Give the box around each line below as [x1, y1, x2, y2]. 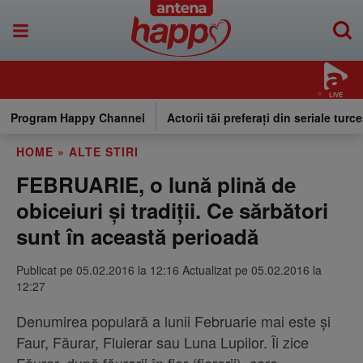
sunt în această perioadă [16, 221, 258, 251]
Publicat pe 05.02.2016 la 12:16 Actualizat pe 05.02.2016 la [16, 262, 322, 278]
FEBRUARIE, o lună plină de [16, 169, 296, 199]
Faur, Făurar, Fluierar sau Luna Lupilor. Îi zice [16, 331, 309, 352]
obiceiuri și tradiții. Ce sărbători [16, 195, 328, 225]
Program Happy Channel [11, 109, 145, 126]
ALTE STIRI [69, 143, 139, 160]
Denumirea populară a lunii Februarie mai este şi [16, 310, 331, 331]
